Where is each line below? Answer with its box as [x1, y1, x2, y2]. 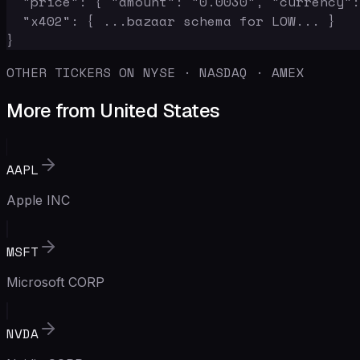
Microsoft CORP [6, 273, 104, 290]
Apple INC [6, 191, 70, 208]
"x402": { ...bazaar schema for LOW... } [6, 10, 336, 31]
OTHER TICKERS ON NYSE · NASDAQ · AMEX [6, 62, 304, 82]
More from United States [6, 97, 220, 123]
